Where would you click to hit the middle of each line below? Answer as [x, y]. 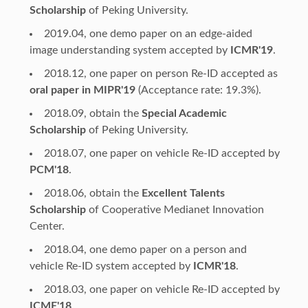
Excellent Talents [183, 193]
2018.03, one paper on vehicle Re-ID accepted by [162, 289]
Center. [47, 226]
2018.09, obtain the [92, 113]
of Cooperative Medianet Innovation [175, 209]
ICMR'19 [251, 50]
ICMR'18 [214, 266]
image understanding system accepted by [130, 50]
